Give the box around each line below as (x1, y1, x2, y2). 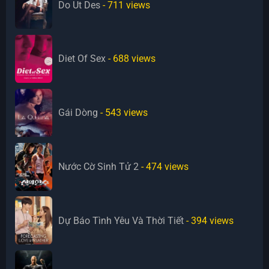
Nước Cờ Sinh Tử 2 (58, 161, 139, 173)
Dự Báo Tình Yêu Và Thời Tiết (58, 214, 184, 226)
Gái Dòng (58, 107, 98, 119)
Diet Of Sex (58, 53, 106, 65)
